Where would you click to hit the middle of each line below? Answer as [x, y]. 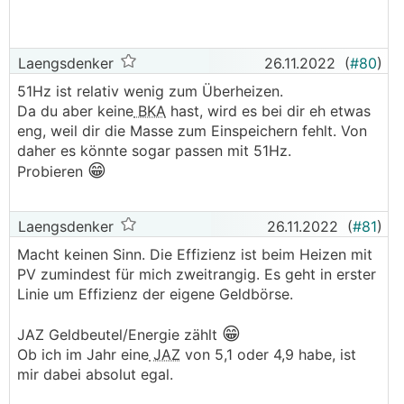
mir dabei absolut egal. [97, 374]
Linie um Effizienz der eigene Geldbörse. [155, 294]
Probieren [52, 171]
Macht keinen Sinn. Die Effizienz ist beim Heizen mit [195, 254]
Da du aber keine [75, 111]
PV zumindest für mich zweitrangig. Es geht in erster [197, 274]
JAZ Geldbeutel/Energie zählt [119, 335]
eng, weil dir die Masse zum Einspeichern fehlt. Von [192, 131]
